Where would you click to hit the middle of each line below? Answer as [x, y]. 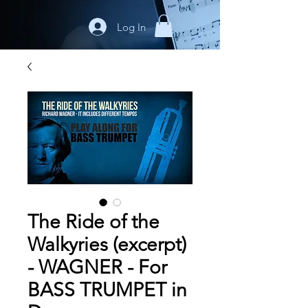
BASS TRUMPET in [107, 290]
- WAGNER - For [97, 267]
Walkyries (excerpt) [107, 244]
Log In [131, 27]
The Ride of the [93, 222]
